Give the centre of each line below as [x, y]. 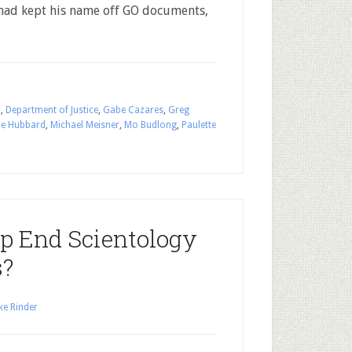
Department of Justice [52, 110]
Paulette [199, 125]
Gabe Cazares [133, 110]
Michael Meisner [85, 125]
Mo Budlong [150, 125]
